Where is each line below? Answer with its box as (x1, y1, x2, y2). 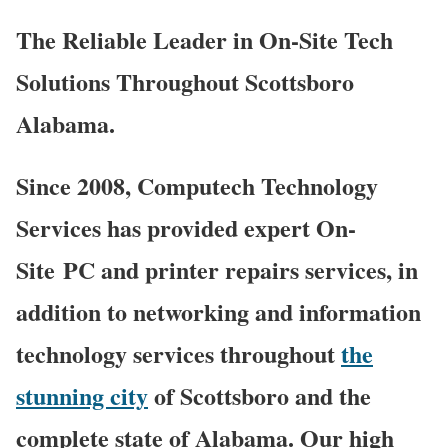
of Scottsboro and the (148, 377, 371, 413)
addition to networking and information (16, 293, 421, 329)
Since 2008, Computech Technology (16, 167, 378, 203)
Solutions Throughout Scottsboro (16, 64, 354, 99)
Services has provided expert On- (16, 209, 356, 245)
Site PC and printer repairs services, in (16, 251, 418, 287)
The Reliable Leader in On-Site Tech (16, 22, 393, 57)
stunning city (16, 377, 148, 413)
